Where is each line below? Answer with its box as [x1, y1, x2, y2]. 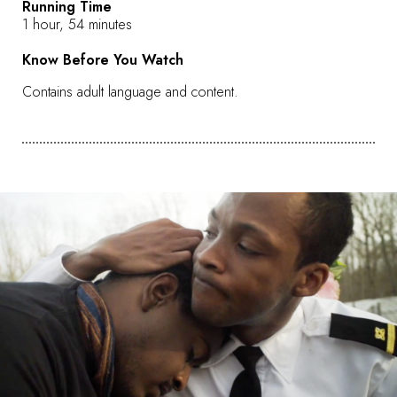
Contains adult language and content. [22, 81, 238, 102]
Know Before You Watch [22, 49, 183, 70]
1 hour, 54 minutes [22, 13, 132, 35]
